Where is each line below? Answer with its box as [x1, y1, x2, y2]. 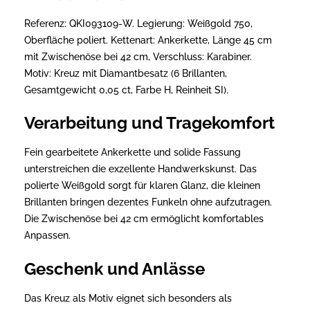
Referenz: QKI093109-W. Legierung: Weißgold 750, [24, 18, 253, 30]
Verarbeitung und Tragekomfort [24, 113, 275, 134]
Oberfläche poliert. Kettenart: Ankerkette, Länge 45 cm [24, 35, 272, 46]
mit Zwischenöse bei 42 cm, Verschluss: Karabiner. [24, 51, 252, 63]
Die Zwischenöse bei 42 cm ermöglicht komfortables [24, 213, 264, 225]
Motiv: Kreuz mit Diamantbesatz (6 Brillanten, [24, 68, 227, 80]
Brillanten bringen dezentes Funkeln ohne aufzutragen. [24, 197, 272, 208]
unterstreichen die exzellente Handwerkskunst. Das [24, 163, 257, 175]
